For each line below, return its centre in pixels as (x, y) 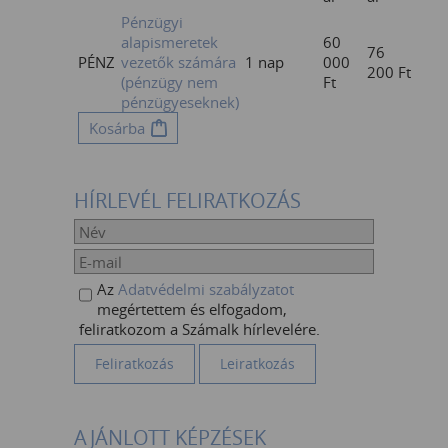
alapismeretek (169, 42)
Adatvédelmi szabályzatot (206, 289)
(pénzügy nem (169, 82)
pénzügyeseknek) (180, 102)
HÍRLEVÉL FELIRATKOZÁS (187, 200)
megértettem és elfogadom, (192, 309)
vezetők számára (178, 62)
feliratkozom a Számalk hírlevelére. (199, 329)
